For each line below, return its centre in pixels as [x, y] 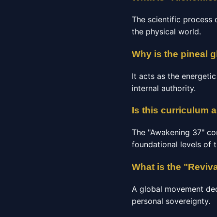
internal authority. [164, 88]
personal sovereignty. [171, 201]
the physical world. [166, 32]
